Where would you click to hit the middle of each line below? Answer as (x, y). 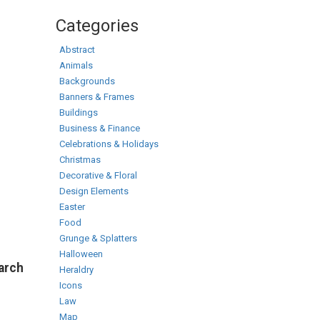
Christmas (80, 160)
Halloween (81, 254)
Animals (76, 65)
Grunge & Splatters (98, 238)
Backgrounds (87, 81)
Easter (72, 207)
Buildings (79, 112)
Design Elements (94, 191)
